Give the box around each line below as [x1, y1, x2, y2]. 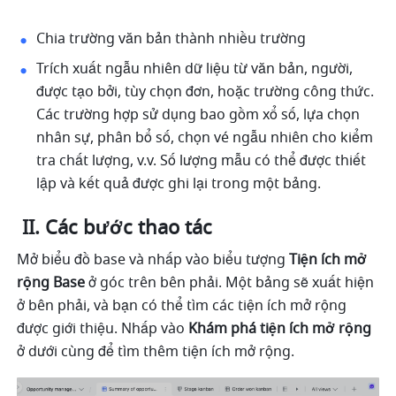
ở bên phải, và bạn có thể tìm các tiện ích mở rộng [17, 295, 347, 317]
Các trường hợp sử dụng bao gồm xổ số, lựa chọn [36, 104, 361, 126]
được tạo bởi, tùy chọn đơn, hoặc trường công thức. [36, 81, 375, 103]
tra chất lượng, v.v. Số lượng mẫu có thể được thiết [36, 150, 367, 172]
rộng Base [17, 272, 89, 294]
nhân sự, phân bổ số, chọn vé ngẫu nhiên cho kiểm [36, 127, 374, 149]
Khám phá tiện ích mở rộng [188, 318, 372, 340]
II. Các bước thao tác [22, 214, 213, 243]
